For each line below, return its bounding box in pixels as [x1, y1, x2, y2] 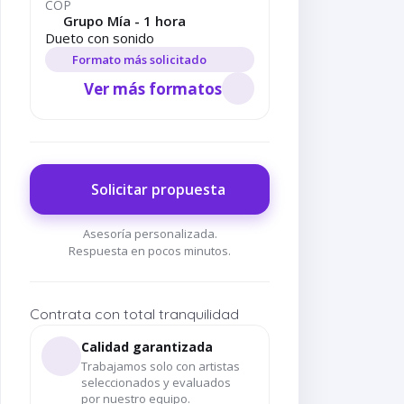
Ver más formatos [84, 78, 222, 99]
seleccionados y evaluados [81, 374, 231, 390]
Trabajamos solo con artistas [81, 358, 240, 374]
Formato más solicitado [72, 51, 207, 68]
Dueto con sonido [45, 29, 154, 47]
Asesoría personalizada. [82, 225, 217, 242]
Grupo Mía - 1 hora [63, 12, 186, 30]
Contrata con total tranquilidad [30, 305, 239, 323]
